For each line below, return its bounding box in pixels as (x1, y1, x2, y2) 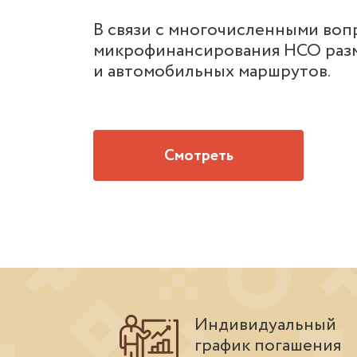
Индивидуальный (194, 312, 337, 338)
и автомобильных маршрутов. (93, 59, 331, 84)
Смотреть (163, 144, 233, 167)
